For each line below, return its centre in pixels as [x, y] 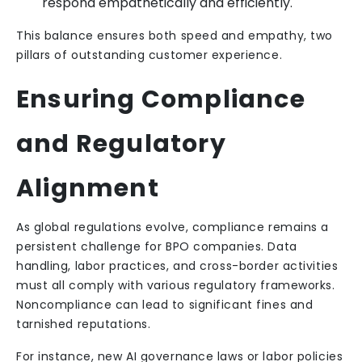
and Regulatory [121, 144]
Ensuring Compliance [161, 99]
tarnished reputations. [84, 324]
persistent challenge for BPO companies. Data [157, 246]
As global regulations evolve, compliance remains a [173, 227]
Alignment [88, 188]
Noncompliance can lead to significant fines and [165, 305]
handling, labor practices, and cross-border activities [177, 266]
